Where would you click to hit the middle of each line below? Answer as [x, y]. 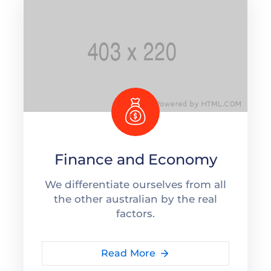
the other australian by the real [135, 199]
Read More [128, 253]
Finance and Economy [135, 159]
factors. [135, 213]
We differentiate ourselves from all [135, 184]
